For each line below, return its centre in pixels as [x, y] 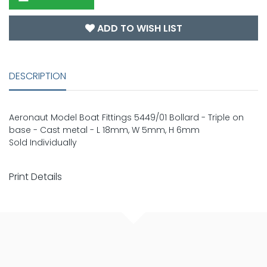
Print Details [35, 177]
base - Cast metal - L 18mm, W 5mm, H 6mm [104, 130]
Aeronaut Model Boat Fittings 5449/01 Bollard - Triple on [126, 118]
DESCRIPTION [38, 76]
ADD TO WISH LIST [138, 29]
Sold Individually [43, 143]
